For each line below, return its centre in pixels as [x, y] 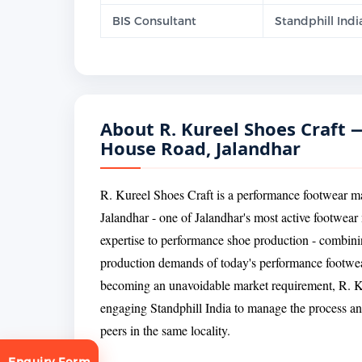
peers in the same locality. [165, 330]
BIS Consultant [154, 21]
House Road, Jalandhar [200, 148]
